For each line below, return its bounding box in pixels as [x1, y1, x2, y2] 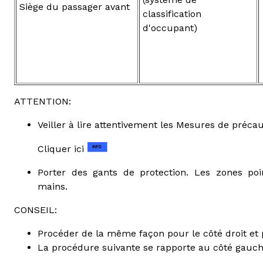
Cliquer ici [38, 143, 87, 154]
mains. [38, 180, 68, 192]
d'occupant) [143, 22, 197, 33]
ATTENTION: [14, 95, 71, 107]
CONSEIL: [14, 204, 57, 215]
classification [143, 8, 201, 19]
